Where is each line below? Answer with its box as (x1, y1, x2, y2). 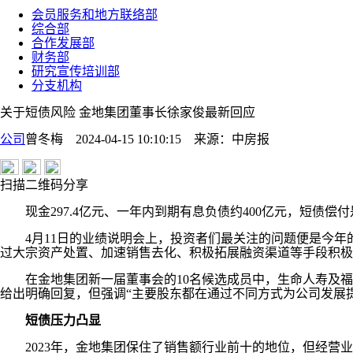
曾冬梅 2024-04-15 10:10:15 (25, 132, 194, 146)
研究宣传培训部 (32, 65, 120, 78)
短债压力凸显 (25, 314, 101, 327)
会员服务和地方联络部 (32, 8, 158, 21)
